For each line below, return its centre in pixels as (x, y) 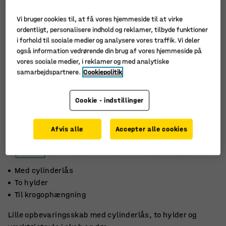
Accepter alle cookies (151, 129)
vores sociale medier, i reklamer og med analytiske (93, 62)
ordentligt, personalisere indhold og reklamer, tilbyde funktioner (112, 30)
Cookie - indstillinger (109, 100)
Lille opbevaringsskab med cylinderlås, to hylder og (102, 215)
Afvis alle (67, 129)
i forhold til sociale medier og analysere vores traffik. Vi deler (108, 40)
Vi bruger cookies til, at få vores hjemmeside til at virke (100, 19)
